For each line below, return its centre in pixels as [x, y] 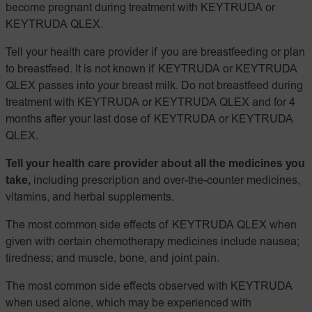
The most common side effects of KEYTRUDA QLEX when [151, 226]
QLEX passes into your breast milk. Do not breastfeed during [154, 86]
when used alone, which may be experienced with [128, 304]
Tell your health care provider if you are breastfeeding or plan [155, 53]
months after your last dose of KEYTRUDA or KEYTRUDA [149, 120]
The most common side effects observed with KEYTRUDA [149, 287]
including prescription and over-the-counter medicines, [165, 181]
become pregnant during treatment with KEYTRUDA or [140, 8]
